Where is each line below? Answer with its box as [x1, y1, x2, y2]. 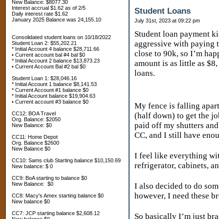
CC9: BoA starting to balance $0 [12, 175, 87, 181]
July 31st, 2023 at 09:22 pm [134, 17, 200, 23]
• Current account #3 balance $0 [12, 99, 88, 105]
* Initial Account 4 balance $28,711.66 [12, 46, 99, 52]
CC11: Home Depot [12, 134, 58, 140]
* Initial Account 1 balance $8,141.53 [12, 81, 97, 87]
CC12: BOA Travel [12, 110, 56, 116]
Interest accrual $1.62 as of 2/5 [12, 5, 86, 11]
